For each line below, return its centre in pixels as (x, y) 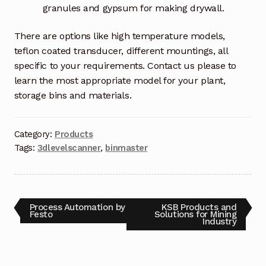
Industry (220, 221)
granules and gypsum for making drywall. (133, 8)
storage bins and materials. (73, 96)
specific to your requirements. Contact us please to (125, 66)
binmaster (126, 148)
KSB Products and (199, 207)
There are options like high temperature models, (119, 36)
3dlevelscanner (69, 148)
